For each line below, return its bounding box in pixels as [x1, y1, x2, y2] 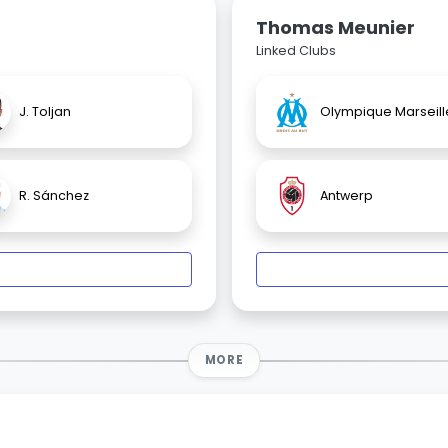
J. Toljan [19, 103, 71, 121]
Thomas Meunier [256, 15, 415, 41]
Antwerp [320, 187, 373, 205]
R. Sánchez [19, 187, 89, 205]
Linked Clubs [256, 42, 336, 60]
